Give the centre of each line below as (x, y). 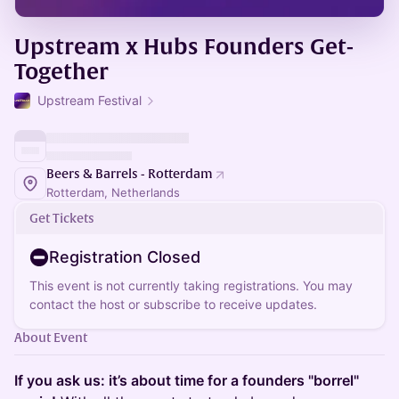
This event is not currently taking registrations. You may (191, 285)
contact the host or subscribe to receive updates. (173, 304)
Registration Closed (125, 257)
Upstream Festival (90, 100)
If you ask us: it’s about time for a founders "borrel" (187, 380)
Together (61, 73)
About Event (51, 338)
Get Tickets (62, 218)
